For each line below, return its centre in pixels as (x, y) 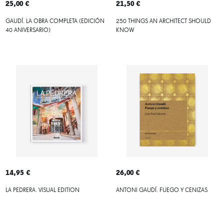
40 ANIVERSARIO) (28, 30)
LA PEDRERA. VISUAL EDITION (42, 190)
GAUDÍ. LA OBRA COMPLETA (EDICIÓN (55, 21)
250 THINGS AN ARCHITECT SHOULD (163, 21)
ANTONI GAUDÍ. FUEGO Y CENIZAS (161, 190)
